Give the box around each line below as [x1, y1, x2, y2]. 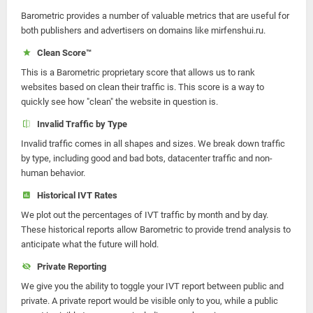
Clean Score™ [32, 48, 92, 58]
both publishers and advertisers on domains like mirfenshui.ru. [21, 25, 265, 36]
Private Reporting [32, 261, 106, 272]
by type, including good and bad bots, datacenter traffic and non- [21, 153, 272, 163]
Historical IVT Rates [32, 190, 117, 201]
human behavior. [21, 168, 85, 178]
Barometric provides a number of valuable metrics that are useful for [21, 10, 289, 21]
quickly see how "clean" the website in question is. [21, 96, 218, 107]
